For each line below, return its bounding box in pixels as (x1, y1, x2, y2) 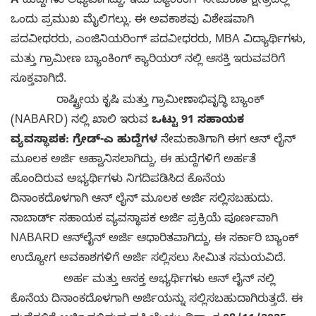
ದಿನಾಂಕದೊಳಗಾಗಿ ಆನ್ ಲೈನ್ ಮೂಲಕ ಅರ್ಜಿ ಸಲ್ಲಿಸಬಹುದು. (11, 193, 273, 209)
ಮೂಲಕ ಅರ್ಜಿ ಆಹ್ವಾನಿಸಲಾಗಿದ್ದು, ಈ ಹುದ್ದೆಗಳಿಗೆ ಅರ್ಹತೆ (11, 153, 256, 169)
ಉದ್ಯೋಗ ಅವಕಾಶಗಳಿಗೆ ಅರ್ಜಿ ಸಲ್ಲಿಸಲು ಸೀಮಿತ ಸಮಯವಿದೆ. (11, 252, 286, 268)
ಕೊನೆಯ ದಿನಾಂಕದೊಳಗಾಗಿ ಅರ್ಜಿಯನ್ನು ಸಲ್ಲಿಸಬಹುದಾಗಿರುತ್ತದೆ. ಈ (11, 293, 303, 309)
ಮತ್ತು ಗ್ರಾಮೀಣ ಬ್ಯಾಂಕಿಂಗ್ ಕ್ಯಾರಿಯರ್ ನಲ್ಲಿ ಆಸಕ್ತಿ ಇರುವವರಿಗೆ (11, 53, 285, 69)
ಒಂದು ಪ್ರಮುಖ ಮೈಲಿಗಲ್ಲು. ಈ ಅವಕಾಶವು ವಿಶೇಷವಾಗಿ (11, 13, 254, 30)
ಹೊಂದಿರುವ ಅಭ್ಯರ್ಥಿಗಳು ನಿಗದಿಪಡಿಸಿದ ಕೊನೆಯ (11, 173, 225, 189)
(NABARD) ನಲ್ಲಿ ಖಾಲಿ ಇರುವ (11, 114, 152, 130)
